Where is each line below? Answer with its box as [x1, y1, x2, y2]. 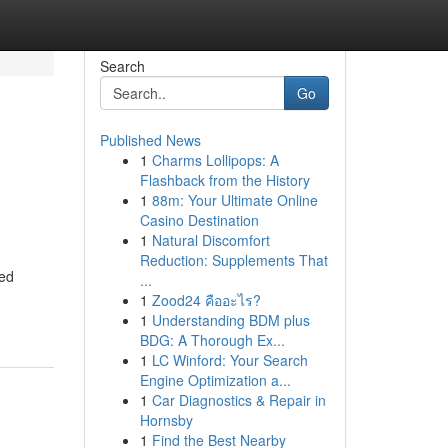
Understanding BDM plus [151, 310, 310, 330]
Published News [99, 130, 201, 150]
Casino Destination [139, 210, 259, 230]
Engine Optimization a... [139, 370, 291, 390]
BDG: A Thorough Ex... [139, 330, 285, 350]
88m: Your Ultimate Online [151, 190, 318, 210]
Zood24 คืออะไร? [151, 290, 261, 310]
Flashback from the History [139, 170, 310, 190]
